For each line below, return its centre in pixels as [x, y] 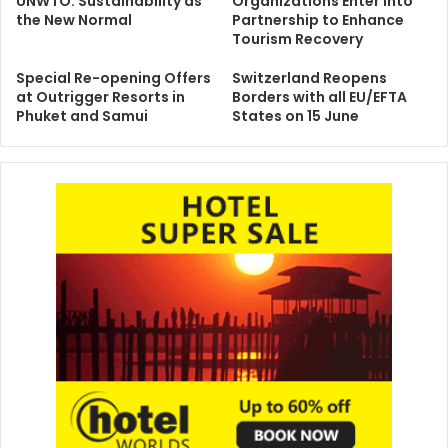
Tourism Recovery [297, 39]
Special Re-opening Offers [113, 78]
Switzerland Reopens [309, 78]
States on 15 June [295, 116]
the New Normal [74, 20]
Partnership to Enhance [318, 20]
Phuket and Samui [82, 116]
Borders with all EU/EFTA [319, 97]
